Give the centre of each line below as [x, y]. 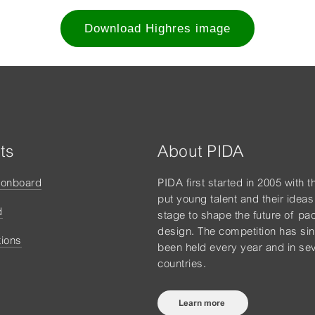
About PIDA [200, 152]
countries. [182, 264]
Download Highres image [157, 29]
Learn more [203, 303]
